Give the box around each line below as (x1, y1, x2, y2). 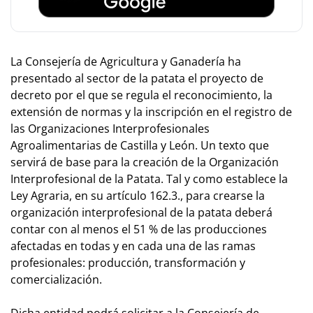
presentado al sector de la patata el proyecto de (10, 70, 263, 86)
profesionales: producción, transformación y (10, 254, 245, 270)
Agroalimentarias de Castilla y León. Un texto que (10, 137, 269, 153)
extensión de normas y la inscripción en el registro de (10, 103, 292, 119)
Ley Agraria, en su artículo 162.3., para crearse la (10, 187, 265, 203)
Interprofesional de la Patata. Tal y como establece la (10, 170, 288, 187)
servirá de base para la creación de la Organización (10, 154, 279, 170)
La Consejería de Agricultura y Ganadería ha (10, 53, 241, 69)
